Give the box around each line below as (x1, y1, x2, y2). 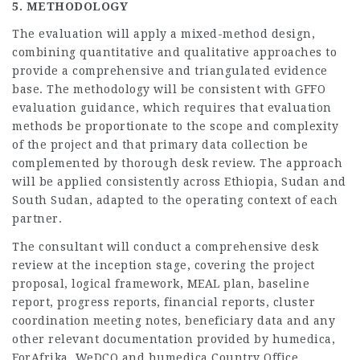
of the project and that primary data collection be (12, 138, 308, 151)
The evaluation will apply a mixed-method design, (12, 27, 315, 40)
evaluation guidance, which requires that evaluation (12, 101, 332, 114)
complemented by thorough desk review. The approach (12, 157, 342, 170)
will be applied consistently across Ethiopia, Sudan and (12, 175, 346, 188)
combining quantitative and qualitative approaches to (12, 46, 337, 59)
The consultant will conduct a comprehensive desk (12, 239, 318, 253)
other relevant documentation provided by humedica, (12, 332, 335, 346)
